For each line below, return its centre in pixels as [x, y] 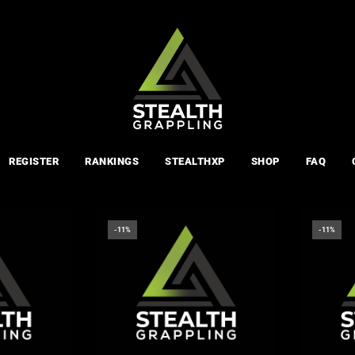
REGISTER [34, 161]
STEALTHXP [195, 161]
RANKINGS [112, 161]
